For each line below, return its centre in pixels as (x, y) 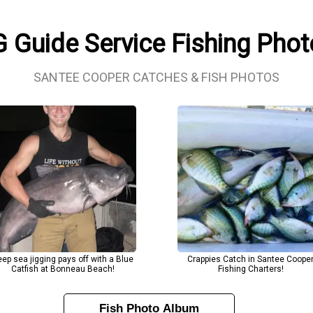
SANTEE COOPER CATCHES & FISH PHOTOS (156, 77)
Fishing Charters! (250, 269)
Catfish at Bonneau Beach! (63, 269)
